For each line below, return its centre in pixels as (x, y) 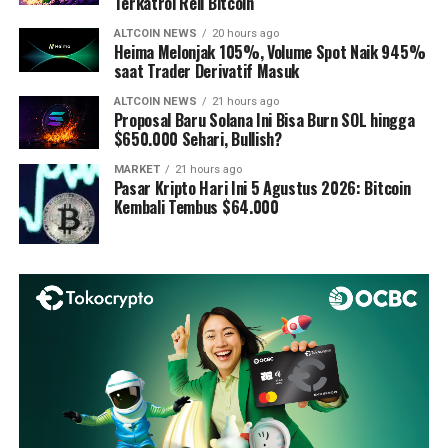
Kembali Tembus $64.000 (196, 207)
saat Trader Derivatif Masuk (206, 70)
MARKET (136, 170)
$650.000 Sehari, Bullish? (197, 138)
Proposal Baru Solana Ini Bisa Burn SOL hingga (264, 119)
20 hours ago (245, 33)
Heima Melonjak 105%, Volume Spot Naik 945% (269, 51)
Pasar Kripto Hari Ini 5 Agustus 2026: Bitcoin (262, 188)
